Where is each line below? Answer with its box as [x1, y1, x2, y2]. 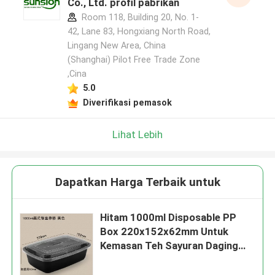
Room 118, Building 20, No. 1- [79, 12, 199, 23]
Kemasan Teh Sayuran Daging [100, 239, 239, 252]
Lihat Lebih [112, 128, 163, 141]
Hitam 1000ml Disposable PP [100, 211, 237, 224]
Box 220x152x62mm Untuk [100, 225, 229, 238]
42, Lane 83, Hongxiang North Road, [67, 26, 211, 37]
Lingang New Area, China [67, 41, 166, 51]
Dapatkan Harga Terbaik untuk [55, 175, 220, 190]
